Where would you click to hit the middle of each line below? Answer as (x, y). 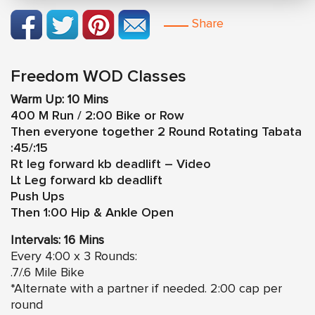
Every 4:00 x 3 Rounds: (74, 256)
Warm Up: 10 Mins (59, 99)
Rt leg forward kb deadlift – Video (111, 164)
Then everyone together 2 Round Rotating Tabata (156, 132)
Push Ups (38, 197)
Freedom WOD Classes (98, 76)
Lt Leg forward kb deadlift (86, 180)
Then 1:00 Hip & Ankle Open (92, 213)
